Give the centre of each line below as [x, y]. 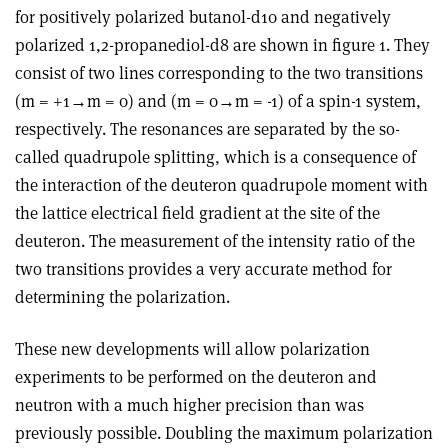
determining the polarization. [122, 297]
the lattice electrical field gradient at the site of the [197, 213]
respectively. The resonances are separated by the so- [207, 129]
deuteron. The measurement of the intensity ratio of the [215, 241]
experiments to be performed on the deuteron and [196, 377]
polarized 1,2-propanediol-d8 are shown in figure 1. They [222, 45]
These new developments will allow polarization [192, 349]
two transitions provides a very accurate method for [203, 269]
